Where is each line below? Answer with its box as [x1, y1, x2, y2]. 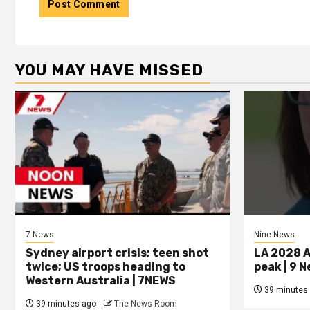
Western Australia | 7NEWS [26, 273, 176, 287]
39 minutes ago [34, 298, 96, 309]
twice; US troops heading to [26, 259, 185, 273]
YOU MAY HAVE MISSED [15, 60, 203, 80]
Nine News [254, 229, 295, 239]
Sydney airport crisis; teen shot [26, 246, 209, 259]
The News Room [114, 298, 177, 309]
